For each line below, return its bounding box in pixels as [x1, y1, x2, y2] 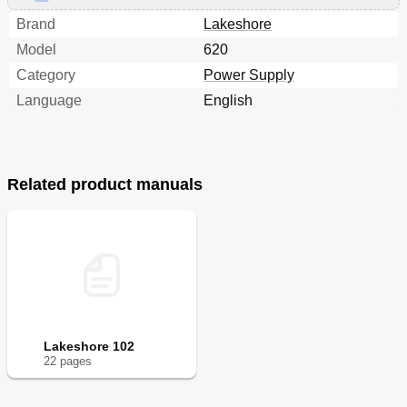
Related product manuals [7, 175, 203, 194]
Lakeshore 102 [44, 339, 134, 354]
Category [16, 67, 75, 84]
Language [16, 93, 82, 109]
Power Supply [203, 67, 294, 84]
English [203, 93, 253, 109]
